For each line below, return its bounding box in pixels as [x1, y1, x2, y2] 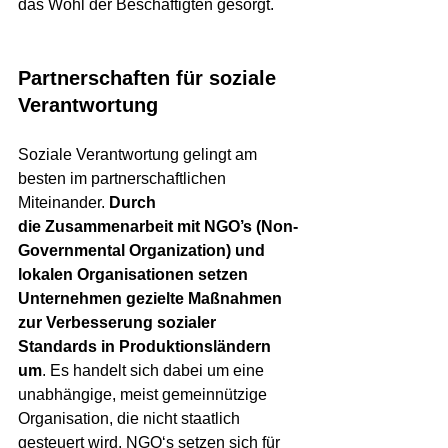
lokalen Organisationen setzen [18, 266, 252, 284]
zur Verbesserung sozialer [18, 314, 220, 332]
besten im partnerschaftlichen [18, 170, 230, 188]
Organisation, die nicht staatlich [18, 410, 244, 428]
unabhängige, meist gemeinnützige [18, 386, 271, 404]
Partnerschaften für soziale [18, 67, 282, 90]
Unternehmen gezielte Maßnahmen [18, 290, 286, 308]
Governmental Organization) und [18, 242, 269, 260]
